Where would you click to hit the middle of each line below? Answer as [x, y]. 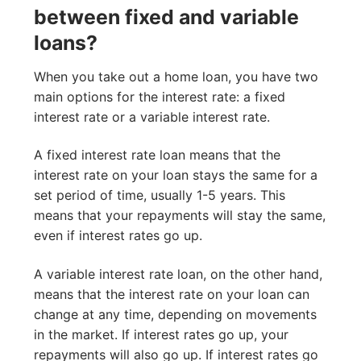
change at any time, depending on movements [175, 314]
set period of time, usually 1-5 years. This [160, 195]
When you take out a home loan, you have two [176, 76]
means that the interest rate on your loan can [172, 294]
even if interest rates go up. [118, 236]
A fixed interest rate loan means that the [157, 155]
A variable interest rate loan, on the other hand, [178, 274]
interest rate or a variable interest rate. [152, 116]
